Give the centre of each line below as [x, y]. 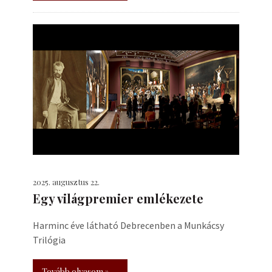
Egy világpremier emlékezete [118, 198]
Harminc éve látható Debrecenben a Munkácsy [128, 225]
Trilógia [49, 240]
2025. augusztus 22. [66, 182]
